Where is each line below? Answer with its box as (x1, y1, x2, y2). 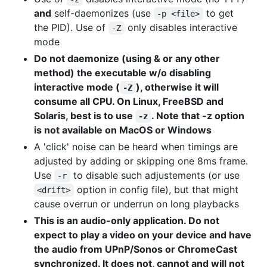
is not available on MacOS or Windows (34, 124, 212, 136)
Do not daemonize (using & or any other (34, 52, 220, 65)
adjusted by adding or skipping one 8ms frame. (34, 155, 248, 167)
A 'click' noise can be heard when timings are (34, 141, 238, 153)
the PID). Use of (34, 21, 108, 34)
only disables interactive (124, 21, 240, 34)
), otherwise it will (135, 81, 221, 94)
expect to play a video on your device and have (34, 229, 252, 241)
